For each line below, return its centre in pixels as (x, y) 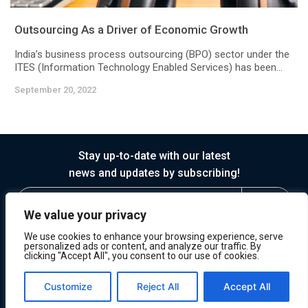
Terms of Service (148, 280)
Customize (68, 286)
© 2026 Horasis (154, 262)
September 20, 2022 (55, 90)
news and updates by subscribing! (154, 173)
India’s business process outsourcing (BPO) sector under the (152, 55)
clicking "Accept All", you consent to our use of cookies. (142, 256)
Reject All (157, 286)
